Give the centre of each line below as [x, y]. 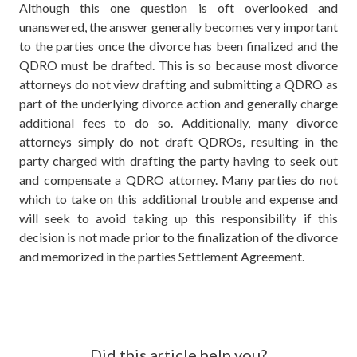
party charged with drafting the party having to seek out [178, 161]
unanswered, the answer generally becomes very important [178, 27]
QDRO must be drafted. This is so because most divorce [178, 65]
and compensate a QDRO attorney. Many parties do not [178, 180]
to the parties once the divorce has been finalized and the [178, 46]
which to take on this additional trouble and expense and [178, 199]
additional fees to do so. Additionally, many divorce [178, 123]
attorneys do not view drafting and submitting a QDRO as [178, 84]
